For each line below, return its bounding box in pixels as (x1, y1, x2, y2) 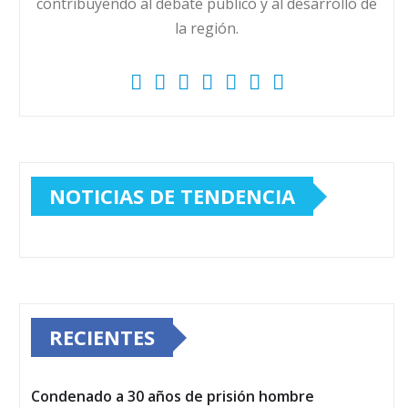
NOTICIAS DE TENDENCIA (49, 182, 295, 210)
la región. (175, 18, 239, 39)
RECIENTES (49, 323, 155, 352)
